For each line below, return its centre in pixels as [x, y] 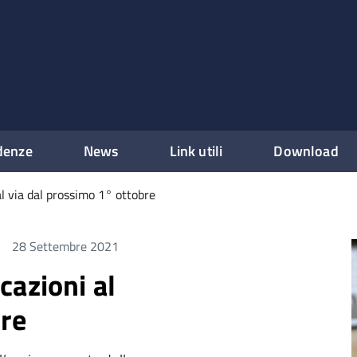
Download [306, 151]
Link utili [196, 151]
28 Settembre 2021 [65, 246]
